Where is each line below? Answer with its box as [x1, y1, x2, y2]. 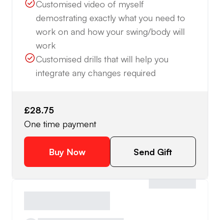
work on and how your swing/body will [36, 26, 185, 37]
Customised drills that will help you [36, 54, 168, 65]
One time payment [24, 118, 96, 130]
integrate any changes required [36, 67, 156, 79]
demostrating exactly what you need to [36, 12, 185, 24]
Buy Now [49, 146, 85, 158]
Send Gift [134, 146, 172, 158]
